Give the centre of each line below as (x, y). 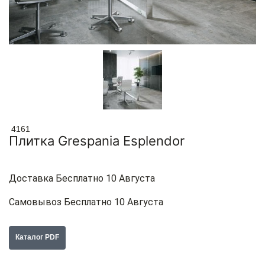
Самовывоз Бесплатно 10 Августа (86, 202)
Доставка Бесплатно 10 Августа (82, 179)
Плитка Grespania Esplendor (97, 141)
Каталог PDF (37, 237)
